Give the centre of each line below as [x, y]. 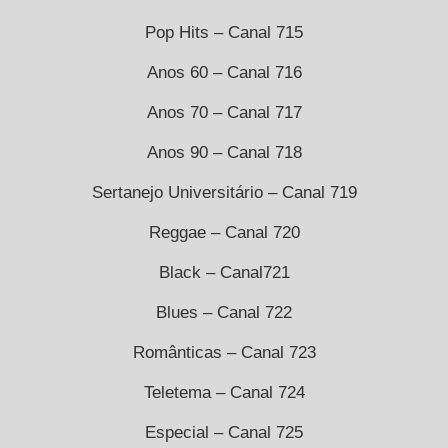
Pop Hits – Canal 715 [224, 32]
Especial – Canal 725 [224, 432]
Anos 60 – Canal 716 [224, 72]
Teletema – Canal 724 [224, 392]
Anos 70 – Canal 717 [224, 112]
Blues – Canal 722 [224, 312]
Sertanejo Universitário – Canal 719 [224, 192]
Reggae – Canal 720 [224, 232]
